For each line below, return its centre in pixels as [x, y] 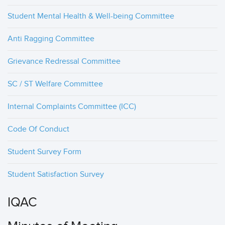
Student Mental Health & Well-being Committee [91, 16]
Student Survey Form [44, 152]
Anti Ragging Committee [51, 39]
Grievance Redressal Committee [64, 62]
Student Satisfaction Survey [56, 175]
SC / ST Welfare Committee [55, 84]
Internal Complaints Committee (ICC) [72, 107]
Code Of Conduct [38, 129]
